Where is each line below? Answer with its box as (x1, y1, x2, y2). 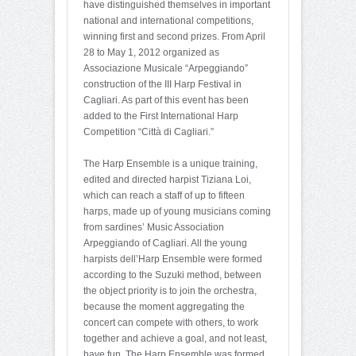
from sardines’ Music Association (83, 221, 224, 233)
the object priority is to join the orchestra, (83, 284, 257, 296)
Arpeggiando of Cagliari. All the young (83, 237, 247, 249)
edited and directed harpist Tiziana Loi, (83, 173, 251, 185)
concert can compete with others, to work (83, 316, 258, 328)
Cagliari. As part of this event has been (83, 94, 249, 106)
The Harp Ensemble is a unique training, (83, 157, 257, 169)
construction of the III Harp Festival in (83, 78, 242, 90)
